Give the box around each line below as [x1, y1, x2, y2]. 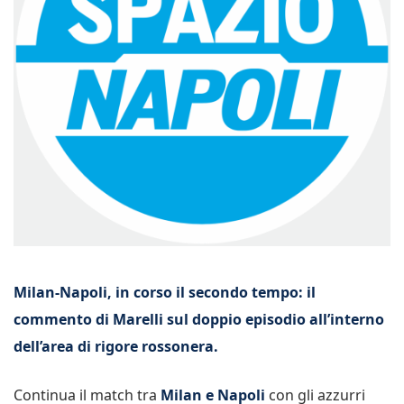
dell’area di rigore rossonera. [14, 336, 218, 356]
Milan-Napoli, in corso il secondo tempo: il [14, 282, 316, 302]
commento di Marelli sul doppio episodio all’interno [14, 309, 384, 329]
